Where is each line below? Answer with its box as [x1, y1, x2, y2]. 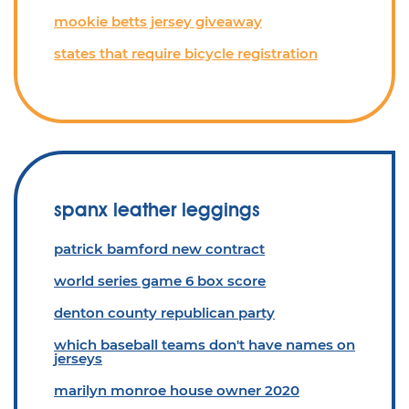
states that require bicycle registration [54, 45, 318, 62]
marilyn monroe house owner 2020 [54, 382, 299, 399]
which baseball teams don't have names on [54, 336, 355, 353]
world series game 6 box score [54, 272, 266, 289]
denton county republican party [54, 304, 275, 321]
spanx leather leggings [54, 198, 260, 221]
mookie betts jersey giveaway [54, 13, 262, 30]
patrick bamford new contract [54, 240, 265, 257]
